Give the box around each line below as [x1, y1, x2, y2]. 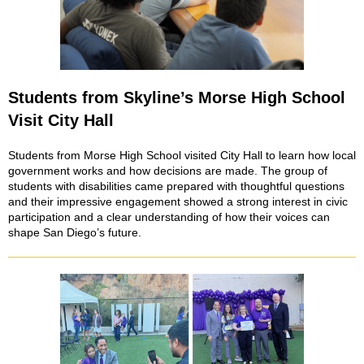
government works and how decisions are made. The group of [8, 164, 327, 177]
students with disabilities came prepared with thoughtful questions [8, 180, 344, 193]
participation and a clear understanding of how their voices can [8, 210, 330, 223]
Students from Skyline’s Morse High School [8, 89, 345, 106]
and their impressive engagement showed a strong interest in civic [8, 195, 348, 208]
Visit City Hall [8, 111, 114, 129]
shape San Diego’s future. [8, 226, 141, 239]
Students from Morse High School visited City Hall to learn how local [8, 149, 356, 162]
